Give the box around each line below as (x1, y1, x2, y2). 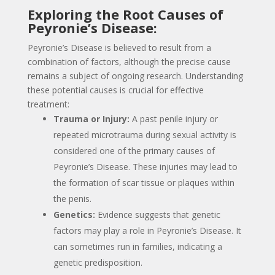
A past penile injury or (129, 112, 218, 125)
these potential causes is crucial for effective (27, 83, 204, 96)
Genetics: (53, 208, 95, 220)
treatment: (27, 98, 69, 110)
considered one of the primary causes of (53, 144, 215, 157)
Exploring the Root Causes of (27, 4, 223, 23)
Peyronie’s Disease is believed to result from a (27, 41, 211, 53)
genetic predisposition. (53, 256, 142, 268)
